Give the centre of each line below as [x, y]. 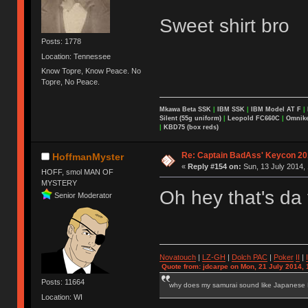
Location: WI [62, 297]
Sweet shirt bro [224, 26]
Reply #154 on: [214, 166]
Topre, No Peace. [71, 82]
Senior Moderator [84, 195]
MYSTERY [59, 183]
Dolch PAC [249, 257]
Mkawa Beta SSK [186, 109]
